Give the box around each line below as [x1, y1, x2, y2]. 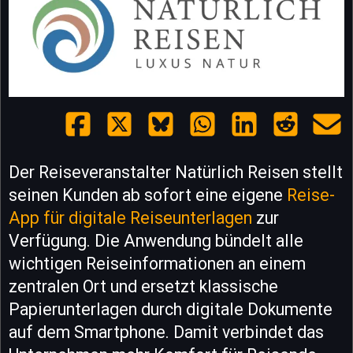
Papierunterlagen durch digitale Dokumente [9, 299, 333, 319]
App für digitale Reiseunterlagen [9, 207, 252, 228]
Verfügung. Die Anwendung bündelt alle [9, 230, 303, 251]
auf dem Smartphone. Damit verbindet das [9, 321, 324, 342]
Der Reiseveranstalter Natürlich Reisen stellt [9, 162, 343, 182]
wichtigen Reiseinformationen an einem [9, 253, 306, 273]
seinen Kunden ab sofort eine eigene [9, 184, 287, 205]
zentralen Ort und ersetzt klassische [9, 276, 278, 296]
